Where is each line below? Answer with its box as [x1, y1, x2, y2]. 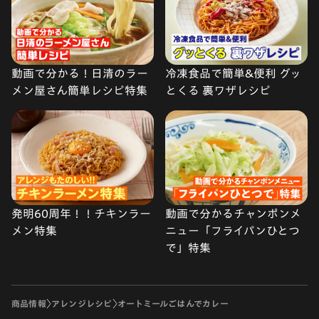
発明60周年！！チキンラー [11, 208, 151, 220]
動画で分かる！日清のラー [11, 68, 148, 80]
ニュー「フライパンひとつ [165, 225, 300, 237]
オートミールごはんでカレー [117, 299, 229, 308]
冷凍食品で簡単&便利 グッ [165, 68, 301, 80]
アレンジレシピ [51, 299, 113, 308]
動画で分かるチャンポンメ [165, 208, 301, 220]
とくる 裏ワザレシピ [165, 85, 271, 97]
